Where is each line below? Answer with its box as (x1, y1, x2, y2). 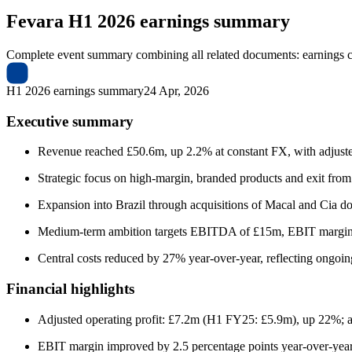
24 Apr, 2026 (144, 83, 209, 97)
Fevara (6, 10, 64, 31)
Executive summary (6, 112, 134, 130)
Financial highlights (6, 280, 134, 297)
